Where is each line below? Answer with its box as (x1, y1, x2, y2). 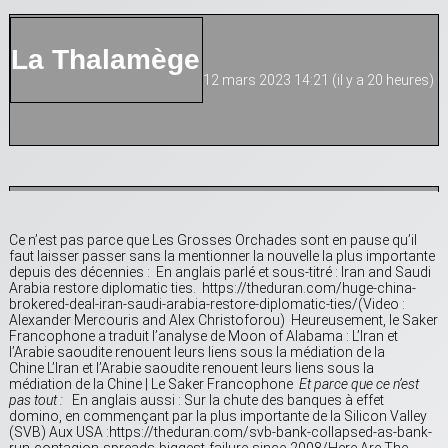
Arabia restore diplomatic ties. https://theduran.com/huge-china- (9, 280, 416, 297)
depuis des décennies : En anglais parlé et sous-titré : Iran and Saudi (9, 264, 431, 281)
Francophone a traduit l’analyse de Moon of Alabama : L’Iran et (9, 328, 398, 345)
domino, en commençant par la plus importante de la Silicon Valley (9, 408, 427, 425)
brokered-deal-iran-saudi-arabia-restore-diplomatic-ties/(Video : (9, 296, 405, 313)
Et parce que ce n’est (299, 376, 419, 393)
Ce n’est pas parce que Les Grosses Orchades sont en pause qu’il (9, 232, 417, 249)
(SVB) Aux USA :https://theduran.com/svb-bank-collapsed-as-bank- (9, 424, 432, 441)
